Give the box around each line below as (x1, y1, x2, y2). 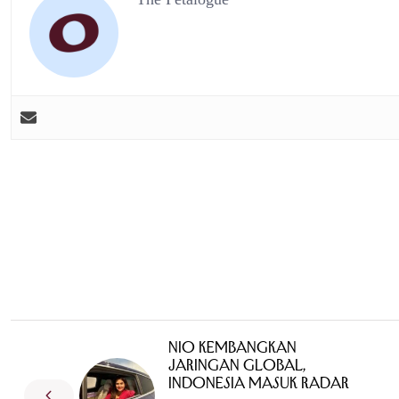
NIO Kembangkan (168, 338, 297, 357)
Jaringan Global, (168, 356, 305, 375)
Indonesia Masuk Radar (168, 374, 349, 393)
